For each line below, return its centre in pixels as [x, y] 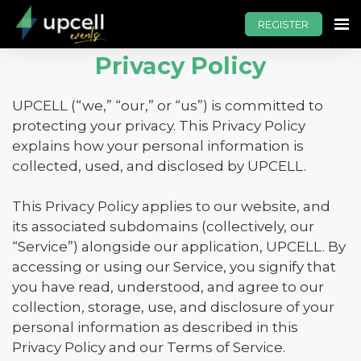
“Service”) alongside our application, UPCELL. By [179, 247]
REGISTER [284, 24]
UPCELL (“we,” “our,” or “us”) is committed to [168, 106]
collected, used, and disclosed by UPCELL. [159, 166]
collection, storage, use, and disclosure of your [173, 307]
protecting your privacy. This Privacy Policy [159, 126]
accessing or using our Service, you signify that [174, 267]
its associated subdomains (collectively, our [163, 226]
